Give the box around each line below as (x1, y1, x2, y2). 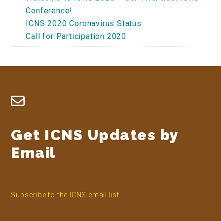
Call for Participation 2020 (26, 31, 126, 41)
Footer (10, 95, 64, 112)
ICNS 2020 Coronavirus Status (26, 18, 142, 28)
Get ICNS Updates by (11, 126, 179, 144)
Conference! (26, 5, 73, 15)
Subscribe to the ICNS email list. (11, 190, 121, 199)
